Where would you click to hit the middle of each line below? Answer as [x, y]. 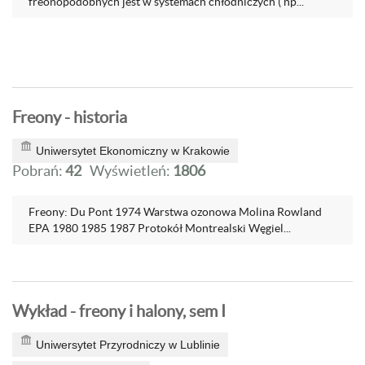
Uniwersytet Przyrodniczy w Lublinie [128, 345]
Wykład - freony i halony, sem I [119, 311]
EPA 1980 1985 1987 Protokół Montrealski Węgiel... [160, 228]
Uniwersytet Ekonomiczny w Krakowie [133, 151]
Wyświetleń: [131, 171]
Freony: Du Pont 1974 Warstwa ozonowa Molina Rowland [175, 212]
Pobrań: [39, 171]
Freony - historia [70, 117]
